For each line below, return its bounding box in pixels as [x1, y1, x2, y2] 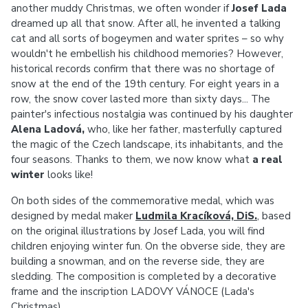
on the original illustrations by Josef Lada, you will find [11, 224, 265, 238]
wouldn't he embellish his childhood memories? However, [11, 47, 283, 60]
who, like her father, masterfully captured [85, 122, 282, 136]
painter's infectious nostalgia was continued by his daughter [11, 107, 293, 121]
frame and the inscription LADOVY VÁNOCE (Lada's [11, 285, 254, 298]
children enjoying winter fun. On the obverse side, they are [11, 239, 285, 253]
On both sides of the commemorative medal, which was [11, 194, 274, 208]
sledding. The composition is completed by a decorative [11, 269, 276, 283]
